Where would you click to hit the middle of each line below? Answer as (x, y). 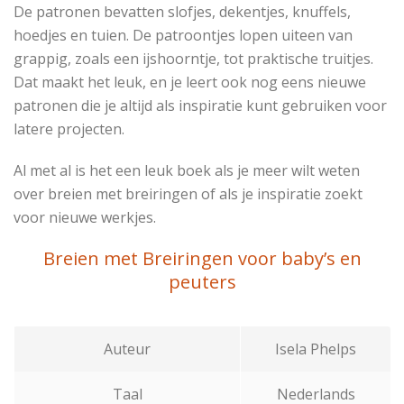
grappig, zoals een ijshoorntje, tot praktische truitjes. (193, 59)
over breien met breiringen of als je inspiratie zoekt (188, 194)
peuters (202, 282)
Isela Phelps (316, 349)
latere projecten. (69, 129)
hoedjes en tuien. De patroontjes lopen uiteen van (183, 36)
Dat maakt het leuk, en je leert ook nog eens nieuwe (190, 83)
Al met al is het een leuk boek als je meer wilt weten (187, 171)
